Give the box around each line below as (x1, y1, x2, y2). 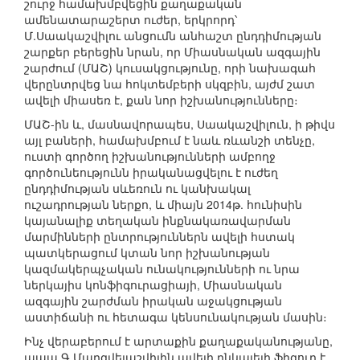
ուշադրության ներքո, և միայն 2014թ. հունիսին (24, 196, 302, 213)
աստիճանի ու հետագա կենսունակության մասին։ (24, 309, 327, 325)
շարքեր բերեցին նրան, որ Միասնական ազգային (24, 43, 321, 60)
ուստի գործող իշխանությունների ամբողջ (24, 148, 276, 165)
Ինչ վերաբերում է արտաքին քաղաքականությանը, (24, 333, 333, 350)
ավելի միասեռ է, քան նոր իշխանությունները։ (24, 92, 298, 108)
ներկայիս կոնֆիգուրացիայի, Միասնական (24, 276, 282, 293)
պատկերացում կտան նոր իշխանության (24, 244, 270, 261)
